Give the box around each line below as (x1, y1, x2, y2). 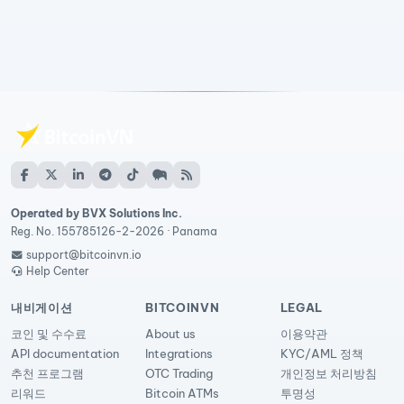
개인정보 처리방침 (280, 366, 377, 381)
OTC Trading (145, 366, 214, 381)
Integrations (145, 346, 214, 361)
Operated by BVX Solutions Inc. (11, 207, 182, 220)
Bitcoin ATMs (145, 386, 220, 400)
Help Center (23, 264, 90, 278)
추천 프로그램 (11, 366, 84, 381)
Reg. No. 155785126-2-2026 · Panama (11, 225, 217, 238)
